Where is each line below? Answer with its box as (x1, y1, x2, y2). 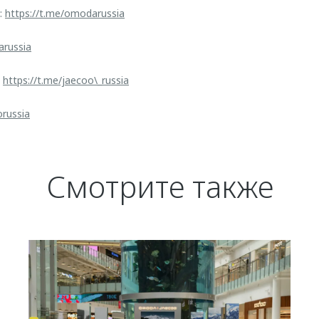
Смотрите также (46, 166, 273, 206)
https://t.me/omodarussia (5, 6, 125, 20)
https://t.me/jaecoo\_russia (3, 73, 129, 87)
